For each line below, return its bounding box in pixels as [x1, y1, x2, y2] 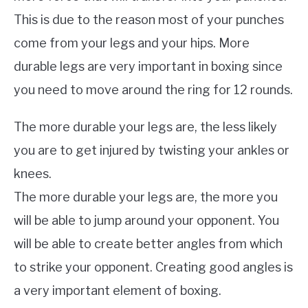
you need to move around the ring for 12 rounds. [14, 82, 293, 98]
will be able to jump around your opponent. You [14, 213, 279, 228]
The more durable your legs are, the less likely [14, 120, 277, 135]
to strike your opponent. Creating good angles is [14, 260, 293, 275]
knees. [14, 166, 52, 181]
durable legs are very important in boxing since [14, 59, 283, 74]
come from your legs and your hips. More [14, 36, 250, 51]
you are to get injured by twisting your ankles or [14, 143, 289, 158]
